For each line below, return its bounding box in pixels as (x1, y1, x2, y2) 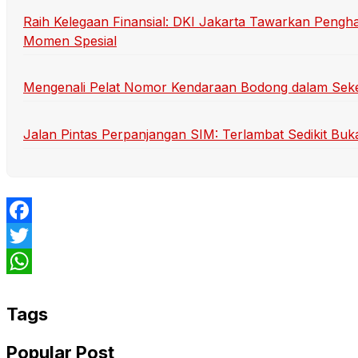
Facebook (6, 227, 67, 244)
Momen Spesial (23, 33, 117, 50)
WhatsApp (6, 278, 70, 295)
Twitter (6, 253, 48, 269)
